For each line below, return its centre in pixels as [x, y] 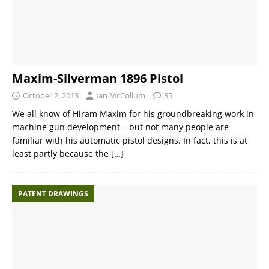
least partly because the [62, 154]
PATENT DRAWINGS [53, 194]
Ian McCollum [121, 96]
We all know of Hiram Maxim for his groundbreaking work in [133, 114]
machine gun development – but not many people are [120, 127]
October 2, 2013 [51, 96]
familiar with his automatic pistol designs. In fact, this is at [130, 141]
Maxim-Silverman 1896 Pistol [98, 79]
